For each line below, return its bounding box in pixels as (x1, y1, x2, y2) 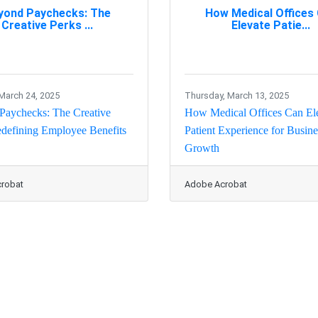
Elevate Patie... (231, 18, 310, 32)
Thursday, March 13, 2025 (185, 90, 289, 102)
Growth (185, 142, 219, 155)
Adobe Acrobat (185, 179, 247, 190)
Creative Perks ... (1, 18, 93, 32)
